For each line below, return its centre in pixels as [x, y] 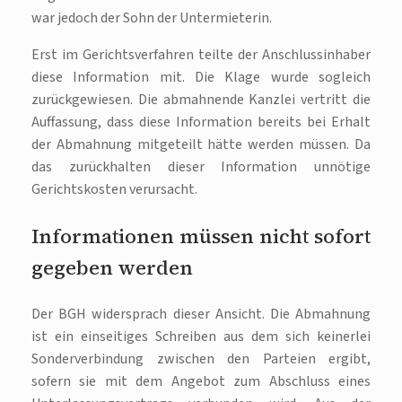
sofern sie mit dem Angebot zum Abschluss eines [201, 382]
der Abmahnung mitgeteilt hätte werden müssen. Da [201, 145]
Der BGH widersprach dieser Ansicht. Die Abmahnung [201, 315]
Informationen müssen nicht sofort [201, 236]
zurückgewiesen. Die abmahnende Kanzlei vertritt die [201, 100]
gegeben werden [112, 268]
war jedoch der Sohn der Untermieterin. [152, 18]
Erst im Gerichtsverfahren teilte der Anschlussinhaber [201, 55]
